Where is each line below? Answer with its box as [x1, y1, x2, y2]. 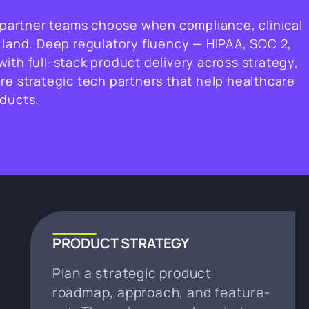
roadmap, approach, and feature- [52, 283, 270, 301]
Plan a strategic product [52, 263, 212, 282]
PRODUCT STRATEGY [52, 233, 189, 252]
